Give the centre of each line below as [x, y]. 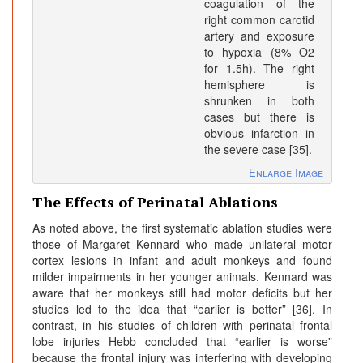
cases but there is [259, 117]
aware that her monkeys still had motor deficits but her [182, 293]
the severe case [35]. [258, 149]
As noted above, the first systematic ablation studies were [182, 228]
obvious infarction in [259, 133]
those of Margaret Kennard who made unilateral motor [182, 244]
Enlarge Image [286, 173]
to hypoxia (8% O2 [259, 52]
